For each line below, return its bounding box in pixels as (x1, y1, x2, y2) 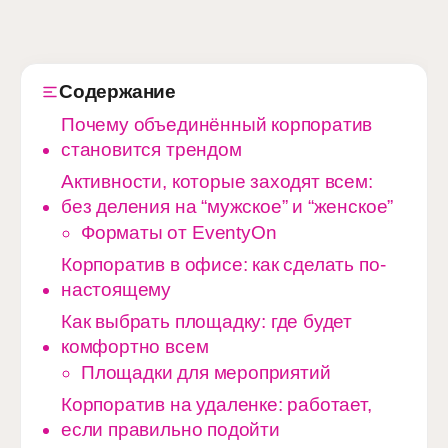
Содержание (59, 81, 177, 102)
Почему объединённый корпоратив (61, 114, 373, 135)
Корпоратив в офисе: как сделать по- (61, 254, 386, 275)
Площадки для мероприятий (81, 362, 331, 383)
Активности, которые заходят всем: (61, 171, 373, 192)
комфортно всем (61, 336, 209, 357)
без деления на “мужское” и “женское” (61, 196, 394, 217)
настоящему (61, 279, 172, 300)
